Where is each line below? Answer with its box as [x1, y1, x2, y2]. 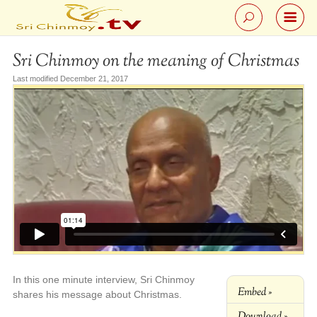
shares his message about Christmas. [12, 289, 182, 301]
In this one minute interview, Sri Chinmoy [12, 274, 195, 286]
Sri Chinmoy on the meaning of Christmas [12, 49, 299, 74]
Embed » [238, 284, 272, 301]
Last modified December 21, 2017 [12, 74, 128, 83]
